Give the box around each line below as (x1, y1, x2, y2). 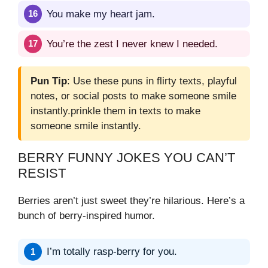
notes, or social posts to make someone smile (31, 90, 236, 102)
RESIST (18, 166, 66, 181)
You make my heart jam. (47, 8, 155, 20)
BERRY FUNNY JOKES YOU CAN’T (18, 150, 235, 166)
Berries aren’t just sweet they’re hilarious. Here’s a (18, 195, 245, 207)
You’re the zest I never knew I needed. (47, 38, 218, 50)
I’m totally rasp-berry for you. (47, 246, 177, 258)
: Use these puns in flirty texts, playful (67, 75, 237, 87)
